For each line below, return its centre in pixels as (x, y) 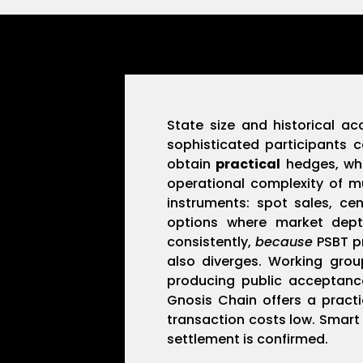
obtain (192, 164)
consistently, (211, 242)
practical (248, 164)
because (284, 242)
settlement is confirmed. (248, 340)
